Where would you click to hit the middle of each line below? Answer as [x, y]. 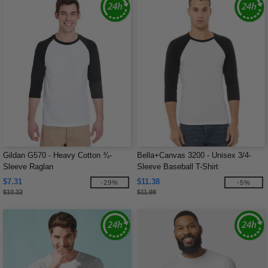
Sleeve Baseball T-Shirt [178, 167]
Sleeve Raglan [28, 167]
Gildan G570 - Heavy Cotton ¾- [57, 155]
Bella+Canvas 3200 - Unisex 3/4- [194, 155]
